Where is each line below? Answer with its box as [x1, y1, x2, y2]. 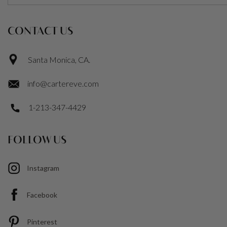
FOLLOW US [8, 135, 66, 146]
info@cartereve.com [27, 79, 99, 89]
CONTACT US [8, 26, 73, 37]
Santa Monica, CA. [28, 55, 90, 65]
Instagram [27, 164, 59, 173]
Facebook [27, 191, 57, 200]
